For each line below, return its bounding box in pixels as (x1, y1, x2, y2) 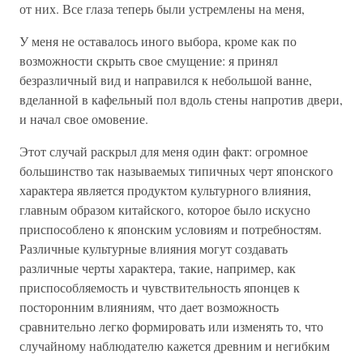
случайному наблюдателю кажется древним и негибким (19, 337, 330, 354)
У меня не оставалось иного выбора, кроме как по (19, 32, 297, 49)
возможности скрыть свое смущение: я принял (19, 52, 278, 69)
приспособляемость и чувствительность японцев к (19, 279, 300, 296)
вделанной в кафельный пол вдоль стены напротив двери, (19, 91, 343, 108)
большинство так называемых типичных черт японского (19, 162, 333, 179)
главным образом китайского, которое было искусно (19, 201, 310, 218)
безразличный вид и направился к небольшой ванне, (19, 71, 312, 88)
